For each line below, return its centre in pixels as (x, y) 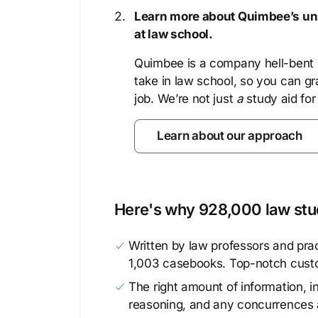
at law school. (174, 34)
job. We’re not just (185, 99)
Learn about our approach (230, 136)
